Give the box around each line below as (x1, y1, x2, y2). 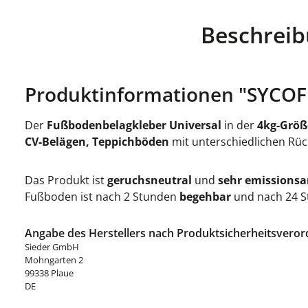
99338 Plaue (25, 267, 74, 279)
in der (221, 118, 257, 133)
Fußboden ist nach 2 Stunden (25, 189, 179, 204)
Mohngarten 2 (25, 254, 83, 266)
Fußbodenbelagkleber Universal (47, 118, 221, 133)
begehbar (179, 189, 231, 204)
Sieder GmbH (25, 241, 79, 253)
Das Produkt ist (25, 173, 107, 188)
